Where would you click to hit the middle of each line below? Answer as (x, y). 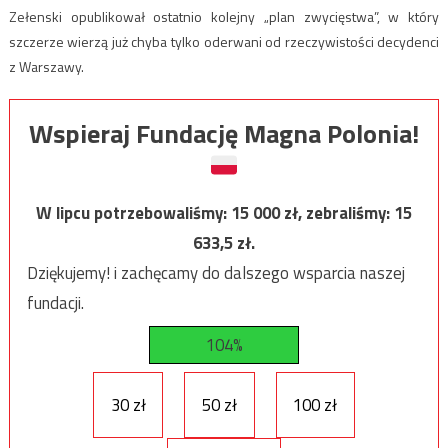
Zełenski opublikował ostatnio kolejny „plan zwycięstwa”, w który (224, 16)
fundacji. (55, 302)
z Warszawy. (46, 66)
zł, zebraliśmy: (339, 212)
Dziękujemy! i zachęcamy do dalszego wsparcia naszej (215, 272)
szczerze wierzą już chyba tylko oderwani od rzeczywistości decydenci (224, 41)
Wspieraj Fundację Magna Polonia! (224, 133)
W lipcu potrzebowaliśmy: (133, 212)
